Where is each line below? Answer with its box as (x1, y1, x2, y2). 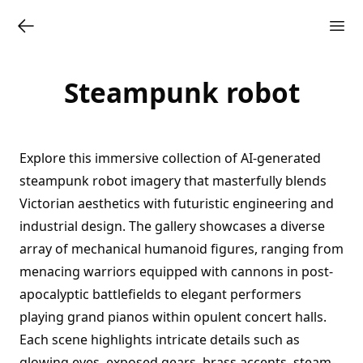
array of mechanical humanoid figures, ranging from (19, 240, 344, 258)
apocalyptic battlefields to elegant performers (19, 285, 301, 303)
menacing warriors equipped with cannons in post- (19, 263, 333, 280)
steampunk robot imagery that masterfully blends (19, 172, 327, 190)
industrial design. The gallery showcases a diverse (19, 217, 325, 235)
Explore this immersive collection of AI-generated (19, 149, 321, 167)
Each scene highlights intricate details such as (19, 331, 300, 348)
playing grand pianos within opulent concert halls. (19, 308, 327, 326)
